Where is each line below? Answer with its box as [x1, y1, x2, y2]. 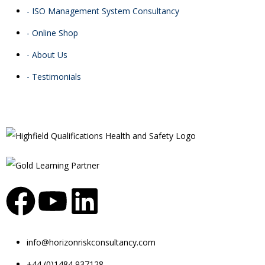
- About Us [27, 49, 67, 60]
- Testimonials [27, 71, 81, 82]
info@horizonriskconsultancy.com [27, 237, 156, 248]
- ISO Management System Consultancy [27, 5, 179, 17]
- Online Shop [27, 27, 78, 38]
